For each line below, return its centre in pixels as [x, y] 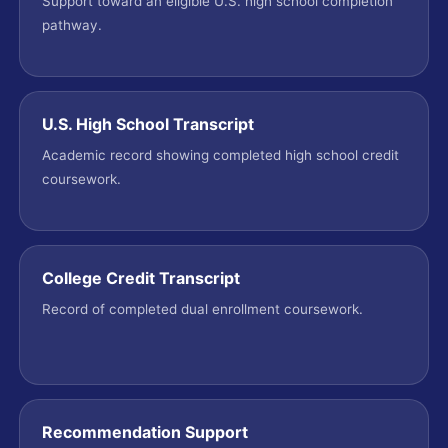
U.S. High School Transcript [147, 124]
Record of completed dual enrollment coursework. [202, 309]
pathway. [71, 25]
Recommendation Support [144, 432]
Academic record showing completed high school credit [220, 155]
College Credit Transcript [140, 278]
